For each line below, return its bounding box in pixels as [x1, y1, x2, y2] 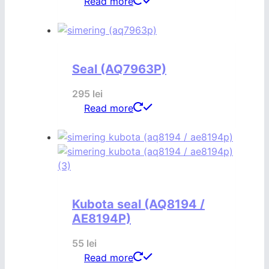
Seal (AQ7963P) [72, 61, 166, 76]
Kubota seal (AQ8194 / [72, 197, 205, 212]
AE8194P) [72, 211, 131, 226]
